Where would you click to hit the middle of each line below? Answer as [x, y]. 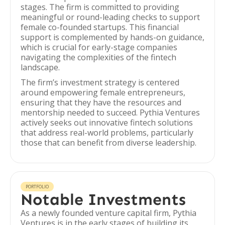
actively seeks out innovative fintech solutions [107, 123]
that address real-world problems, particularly [107, 133]
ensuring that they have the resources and [101, 102]
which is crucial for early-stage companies [99, 47]
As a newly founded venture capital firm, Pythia [108, 213]
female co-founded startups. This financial [100, 27]
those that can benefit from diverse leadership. [108, 143]
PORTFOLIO [37, 187]
